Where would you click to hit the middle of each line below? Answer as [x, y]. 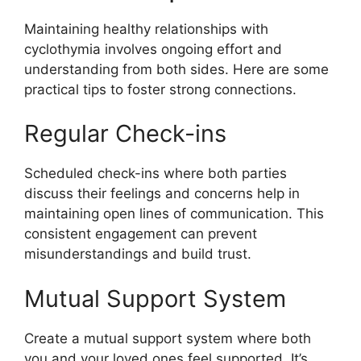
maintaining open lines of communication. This [174, 214]
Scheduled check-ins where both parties [156, 174]
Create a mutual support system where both [168, 338]
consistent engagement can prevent [141, 234]
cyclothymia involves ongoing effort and [153, 49]
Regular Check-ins [125, 134]
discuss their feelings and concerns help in [162, 194]
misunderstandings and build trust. [138, 254]
